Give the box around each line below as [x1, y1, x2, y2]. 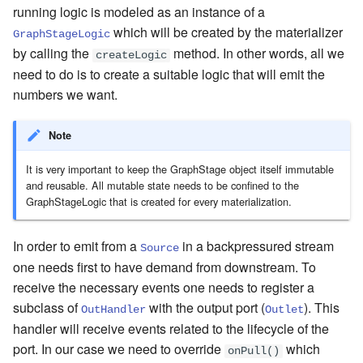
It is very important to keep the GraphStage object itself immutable [26, 160, 334, 177]
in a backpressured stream [179, 236, 334, 255]
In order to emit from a [13, 236, 140, 255]
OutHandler [81, 303, 146, 316]
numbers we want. [13, 84, 117, 104]
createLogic [96, 49, 167, 62]
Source [140, 241, 179, 254]
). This [304, 297, 340, 317]
